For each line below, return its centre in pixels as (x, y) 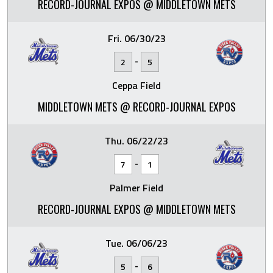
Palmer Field (136, 188)
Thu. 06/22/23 (136, 141)
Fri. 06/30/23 (136, 38)
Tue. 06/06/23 (136, 243)
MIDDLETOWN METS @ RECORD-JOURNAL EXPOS (136, 107)
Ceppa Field (136, 85)
